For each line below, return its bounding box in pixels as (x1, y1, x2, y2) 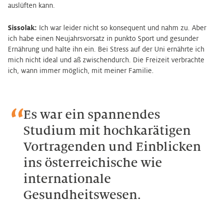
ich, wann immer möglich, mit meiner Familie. (8, 67, 154, 74)
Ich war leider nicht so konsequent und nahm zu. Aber (39, 24, 206, 32)
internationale (23, 172, 111, 186)
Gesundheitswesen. (23, 188, 141, 202)
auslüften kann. (8, 1, 55, 9)
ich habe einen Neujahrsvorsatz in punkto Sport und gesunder (8, 35, 199, 42)
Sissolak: (8, 24, 39, 32)
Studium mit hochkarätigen (23, 124, 191, 138)
